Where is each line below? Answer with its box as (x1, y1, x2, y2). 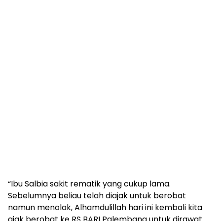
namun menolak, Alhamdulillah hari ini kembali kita (8, 201, 202, 213)
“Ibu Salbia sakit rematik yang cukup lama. (8, 178, 171, 189)
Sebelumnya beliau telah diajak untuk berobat (8, 189, 186, 201)
